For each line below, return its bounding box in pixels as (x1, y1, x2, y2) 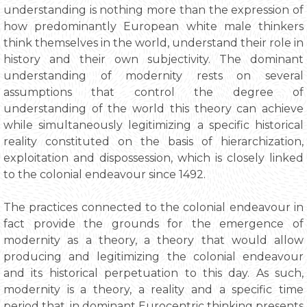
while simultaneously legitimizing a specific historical (3, 118, 304, 132)
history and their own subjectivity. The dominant (3, 52, 304, 66)
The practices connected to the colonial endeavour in (3, 200, 304, 214)
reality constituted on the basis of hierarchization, (3, 134, 304, 148)
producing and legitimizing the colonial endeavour (3, 249, 304, 263)
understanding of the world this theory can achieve (3, 101, 304, 115)
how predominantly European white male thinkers (3, 19, 304, 33)
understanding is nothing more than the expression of (3, 3, 304, 16)
